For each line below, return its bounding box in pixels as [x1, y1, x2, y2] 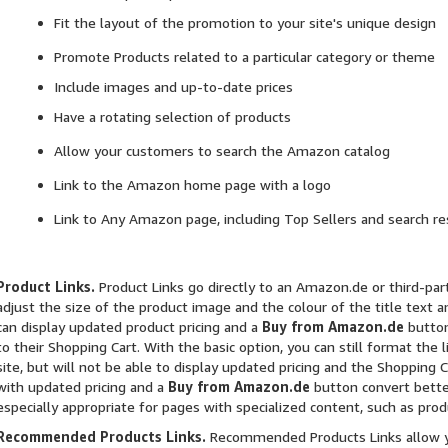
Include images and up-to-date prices [53, 78, 293, 96]
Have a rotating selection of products [53, 108, 291, 126]
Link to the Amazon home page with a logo [53, 176, 331, 194]
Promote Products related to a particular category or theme [53, 48, 435, 66]
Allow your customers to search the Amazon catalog [53, 142, 390, 160]
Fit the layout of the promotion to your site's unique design [53, 14, 436, 32]
